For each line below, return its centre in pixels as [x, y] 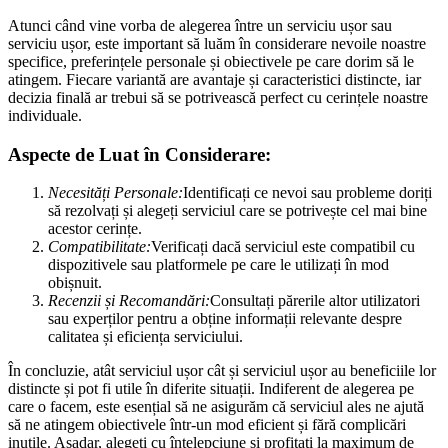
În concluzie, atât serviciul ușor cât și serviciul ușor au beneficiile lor [222, 371]
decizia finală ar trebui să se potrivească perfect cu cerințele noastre [218, 97]
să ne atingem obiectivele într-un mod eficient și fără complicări [207, 425]
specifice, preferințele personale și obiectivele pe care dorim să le [211, 61]
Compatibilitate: [99, 247]
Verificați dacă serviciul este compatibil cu [283, 247]
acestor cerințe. [95, 229]
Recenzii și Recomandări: [129, 301]
